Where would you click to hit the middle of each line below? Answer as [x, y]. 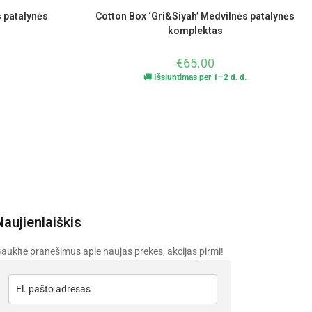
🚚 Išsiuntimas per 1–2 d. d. [195, 78]
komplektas [195, 31]
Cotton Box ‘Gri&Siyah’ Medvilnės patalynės [195, 16]
